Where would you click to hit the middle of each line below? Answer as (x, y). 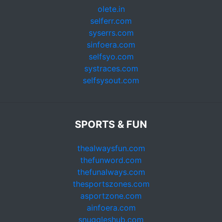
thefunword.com (111, 160)
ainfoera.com (111, 208)
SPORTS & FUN (111, 124)
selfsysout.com (111, 80)
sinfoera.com (111, 45)
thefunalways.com (111, 172)
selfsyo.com (111, 56)
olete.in (111, 9)
